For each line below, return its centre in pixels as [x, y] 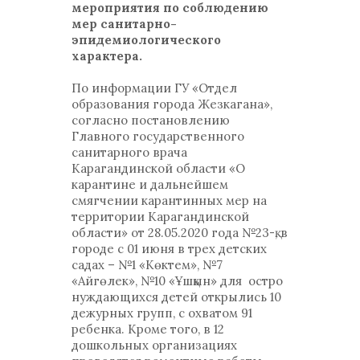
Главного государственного [158, 136]
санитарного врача [129, 152]
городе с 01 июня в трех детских [169, 249]
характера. [107, 56]
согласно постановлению [151, 120]
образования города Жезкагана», [172, 104]
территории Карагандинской [160, 217]
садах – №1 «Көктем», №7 [147, 265]
